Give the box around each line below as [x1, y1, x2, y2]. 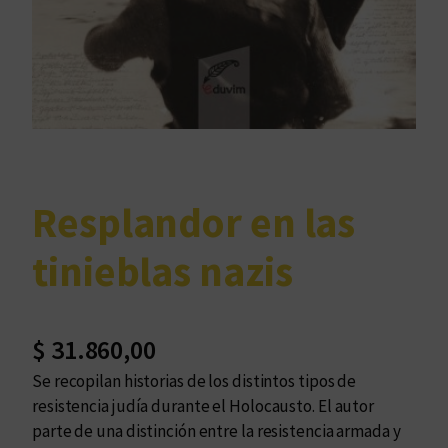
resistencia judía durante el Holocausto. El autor [32, 395, 375, 418]
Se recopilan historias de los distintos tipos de [32, 370, 357, 393]
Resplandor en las [32, 195, 356, 248]
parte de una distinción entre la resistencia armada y [32, 420, 401, 443]
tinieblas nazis [32, 244, 293, 297]
